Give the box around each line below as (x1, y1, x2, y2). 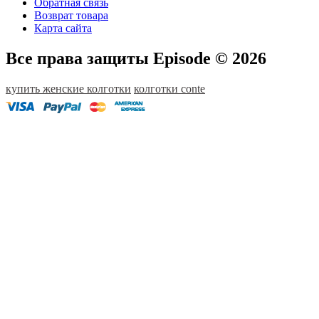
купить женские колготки (6, 82, 131, 95)
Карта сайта (34, 22, 92, 34)
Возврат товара (34, 9, 108, 21)
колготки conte (134, 82, 205, 95)
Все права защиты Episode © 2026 (6, 48, 266, 68)
